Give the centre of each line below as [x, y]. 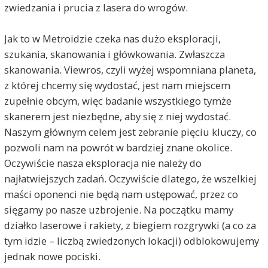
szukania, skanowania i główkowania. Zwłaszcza [114, 54]
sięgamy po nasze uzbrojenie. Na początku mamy [118, 209]
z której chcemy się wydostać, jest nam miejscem [117, 85]
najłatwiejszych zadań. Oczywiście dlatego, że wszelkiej [130, 178]
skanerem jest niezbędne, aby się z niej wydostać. [117, 116]
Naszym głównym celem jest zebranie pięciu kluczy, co [130, 132]
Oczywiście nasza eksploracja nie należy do [103, 163]
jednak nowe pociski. [52, 256]
